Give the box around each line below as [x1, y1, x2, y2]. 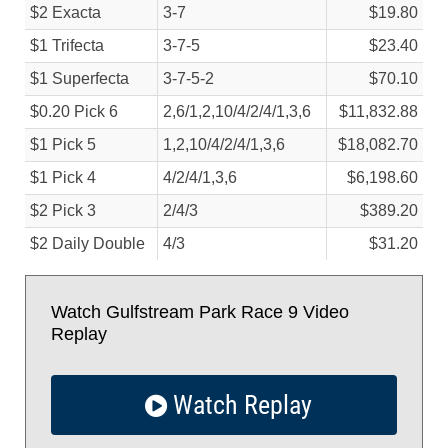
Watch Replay [166, 390, 312, 420]
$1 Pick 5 [30, 136, 96, 153]
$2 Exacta [30, 4, 101, 21]
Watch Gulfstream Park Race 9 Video [51, 302, 349, 322]
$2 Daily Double [30, 235, 145, 252]
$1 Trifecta [30, 37, 104, 54]
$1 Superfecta [30, 70, 129, 87]
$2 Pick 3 [30, 202, 96, 219]
